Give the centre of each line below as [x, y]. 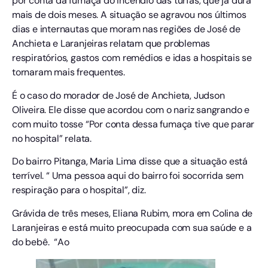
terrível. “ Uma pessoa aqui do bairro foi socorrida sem [128, 176]
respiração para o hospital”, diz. [79, 190]
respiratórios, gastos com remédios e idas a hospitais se [132, 58]
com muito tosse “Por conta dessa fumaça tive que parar [133, 124]
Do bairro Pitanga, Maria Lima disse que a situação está [130, 162]
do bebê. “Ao [41, 242]
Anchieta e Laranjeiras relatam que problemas [111, 44]
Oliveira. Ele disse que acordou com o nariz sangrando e [131, 109]
